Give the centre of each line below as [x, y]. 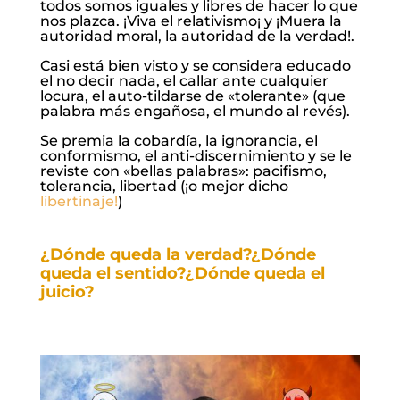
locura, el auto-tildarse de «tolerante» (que [192, 96]
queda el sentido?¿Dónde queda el [182, 274]
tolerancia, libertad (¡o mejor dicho [164, 187]
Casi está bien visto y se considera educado [195, 66]
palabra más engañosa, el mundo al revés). [195, 112]
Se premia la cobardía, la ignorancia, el [179, 141]
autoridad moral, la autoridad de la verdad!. [197, 37]
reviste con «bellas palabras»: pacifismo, [183, 171]
